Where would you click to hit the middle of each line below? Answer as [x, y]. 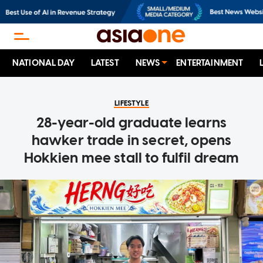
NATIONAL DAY [43, 63]
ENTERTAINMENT [210, 63]
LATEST [105, 63]
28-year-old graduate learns [131, 123]
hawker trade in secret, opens [131, 140]
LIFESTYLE [131, 103]
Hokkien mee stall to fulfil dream [131, 158]
